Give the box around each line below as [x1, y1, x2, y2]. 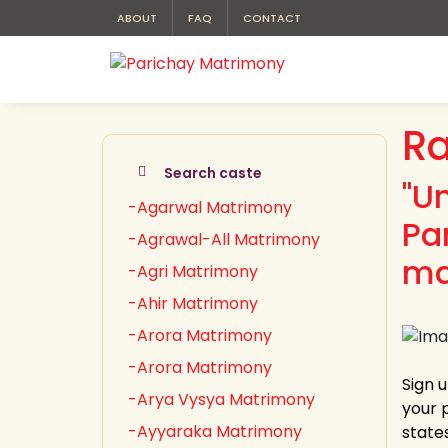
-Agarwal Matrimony [128, 196, 292, 219]
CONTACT [243, 10, 301, 26]
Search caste [164, 163, 262, 183]
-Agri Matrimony [128, 260, 258, 283]
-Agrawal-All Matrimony [128, 228, 320, 251]
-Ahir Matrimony [128, 292, 258, 315]
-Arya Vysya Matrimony [128, 388, 315, 411]
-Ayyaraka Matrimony [128, 420, 302, 443]
